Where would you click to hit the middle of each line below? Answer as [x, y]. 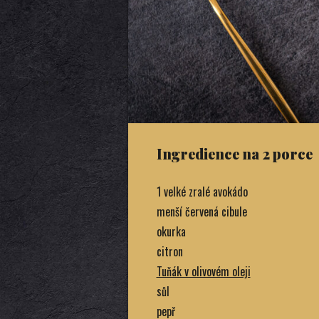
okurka [171, 231]
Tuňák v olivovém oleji [203, 271]
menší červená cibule [202, 211]
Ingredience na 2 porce [234, 153]
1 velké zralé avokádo [202, 191]
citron [169, 251]
